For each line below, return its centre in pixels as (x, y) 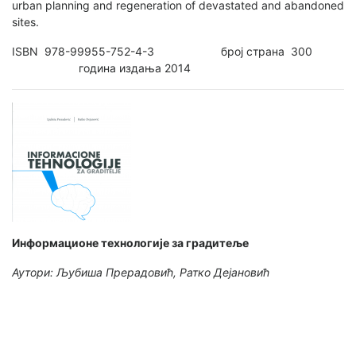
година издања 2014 (101, 68)
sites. (25, 22)
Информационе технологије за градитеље (130, 243)
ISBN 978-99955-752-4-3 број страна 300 (178, 52)
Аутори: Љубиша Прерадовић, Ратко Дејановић (141, 273)
